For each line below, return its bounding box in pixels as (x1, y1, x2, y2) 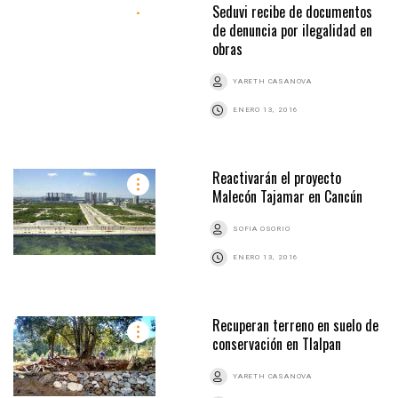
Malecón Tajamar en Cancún (212, 186, 362, 208)
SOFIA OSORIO (233, 225, 291, 234)
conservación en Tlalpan (212, 333, 341, 355)
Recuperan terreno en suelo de (212, 314, 378, 337)
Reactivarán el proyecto (212, 167, 341, 189)
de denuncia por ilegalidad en (212, 20, 372, 42)
